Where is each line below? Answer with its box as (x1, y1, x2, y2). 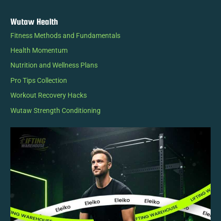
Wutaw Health (10, 16, 59, 27)
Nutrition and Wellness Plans (10, 61, 98, 70)
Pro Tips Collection (10, 76, 68, 84)
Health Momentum (10, 46, 68, 54)
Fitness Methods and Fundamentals (10, 31, 121, 39)
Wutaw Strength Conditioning (10, 106, 101, 114)
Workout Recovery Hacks (10, 91, 87, 100)
